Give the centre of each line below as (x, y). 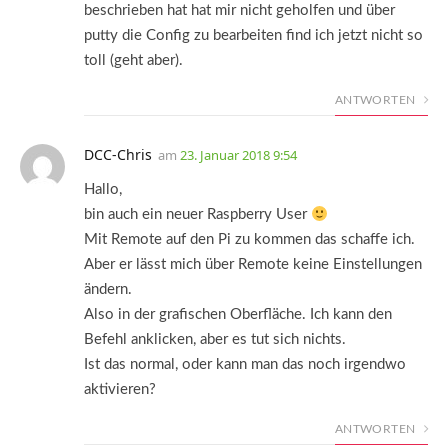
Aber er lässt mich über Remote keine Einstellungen (253, 265)
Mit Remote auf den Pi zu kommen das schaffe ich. (249, 240)
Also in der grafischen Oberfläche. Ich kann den (238, 315)
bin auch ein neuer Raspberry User (197, 215)
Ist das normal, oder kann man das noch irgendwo (245, 365)
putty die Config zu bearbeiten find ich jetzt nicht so (253, 36)
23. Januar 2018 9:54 (238, 155)
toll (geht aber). (133, 61)
